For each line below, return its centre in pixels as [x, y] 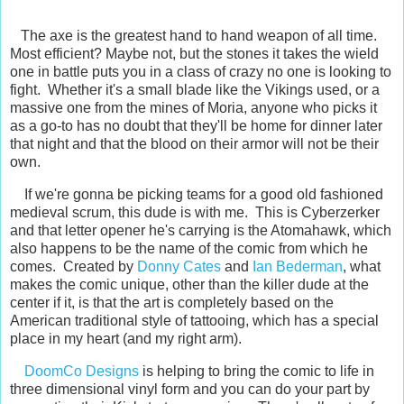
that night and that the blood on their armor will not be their [194, 144]
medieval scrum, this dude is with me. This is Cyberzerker [195, 213]
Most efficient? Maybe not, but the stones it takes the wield [194, 54]
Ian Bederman [298, 267]
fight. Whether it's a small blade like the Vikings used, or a [195, 90]
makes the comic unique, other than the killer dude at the [189, 285]
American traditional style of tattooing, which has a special [194, 321]
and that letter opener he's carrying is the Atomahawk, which [201, 231]
